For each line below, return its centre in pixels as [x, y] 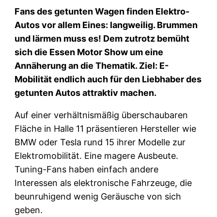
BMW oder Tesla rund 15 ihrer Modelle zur [100, 142]
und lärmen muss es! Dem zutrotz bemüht [102, 38]
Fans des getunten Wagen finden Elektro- [102, 11]
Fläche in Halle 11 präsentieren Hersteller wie [106, 128]
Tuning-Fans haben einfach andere [87, 169]
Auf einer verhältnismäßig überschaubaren [101, 115]
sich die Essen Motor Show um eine [89, 52]
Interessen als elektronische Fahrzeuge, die [103, 183]
